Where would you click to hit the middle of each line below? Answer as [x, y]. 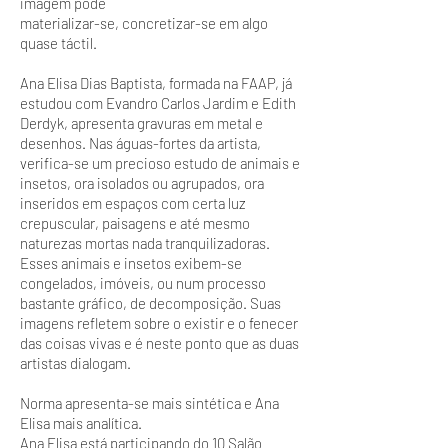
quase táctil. [58, 43]
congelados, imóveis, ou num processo [143, 283]
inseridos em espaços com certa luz [133, 203]
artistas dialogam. [75, 363]
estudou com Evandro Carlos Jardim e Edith [158, 103]
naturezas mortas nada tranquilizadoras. [145, 243]
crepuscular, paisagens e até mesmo [135, 223]
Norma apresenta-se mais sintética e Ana [149, 403]
